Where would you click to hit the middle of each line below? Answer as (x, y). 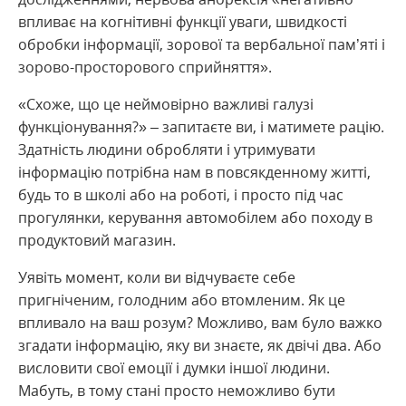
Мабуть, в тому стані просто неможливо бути (177, 391)
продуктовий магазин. (97, 240)
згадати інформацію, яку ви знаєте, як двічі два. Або (200, 345)
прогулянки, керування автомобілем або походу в (195, 217)
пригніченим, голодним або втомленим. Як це (182, 300)
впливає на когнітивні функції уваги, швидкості (183, 22)
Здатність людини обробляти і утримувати (167, 150)
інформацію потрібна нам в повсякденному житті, (194, 172)
